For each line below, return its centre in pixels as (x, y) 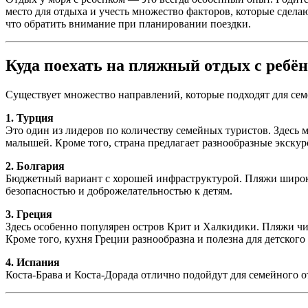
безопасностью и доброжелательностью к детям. (119, 191)
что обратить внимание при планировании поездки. (128, 24)
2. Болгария (35, 166)
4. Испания (33, 263)
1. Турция (30, 118)
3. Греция (29, 214)
